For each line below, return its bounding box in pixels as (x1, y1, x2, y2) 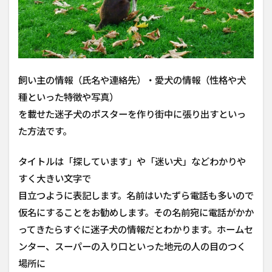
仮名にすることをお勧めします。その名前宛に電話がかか (18, 206, 254, 218)
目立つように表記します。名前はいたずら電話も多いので (18, 189, 254, 201)
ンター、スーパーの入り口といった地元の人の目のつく (18, 240, 246, 252)
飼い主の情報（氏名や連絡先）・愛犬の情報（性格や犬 (18, 74, 246, 86)
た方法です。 (18, 125, 72, 137)
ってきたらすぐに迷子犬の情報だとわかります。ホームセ (18, 223, 253, 235)
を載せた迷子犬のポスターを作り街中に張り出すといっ (18, 108, 246, 120)
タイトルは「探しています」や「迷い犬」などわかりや (18, 155, 246, 167)
